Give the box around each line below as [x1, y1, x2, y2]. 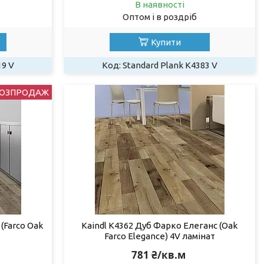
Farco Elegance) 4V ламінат [104, 230, 215, 241]
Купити [150, 37, 181, 47]
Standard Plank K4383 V [122, 60, 217, 70]
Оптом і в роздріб [122, 11, 197, 22]
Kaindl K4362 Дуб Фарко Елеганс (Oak [81, 220, 238, 230]
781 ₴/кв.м [131, 247, 186, 262]
